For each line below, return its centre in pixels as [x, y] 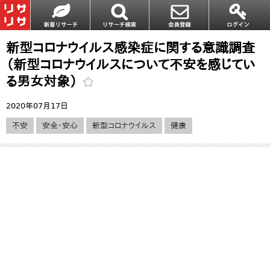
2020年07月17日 [37, 106]
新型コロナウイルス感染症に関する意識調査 [130, 48]
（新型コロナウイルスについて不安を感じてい [130, 64]
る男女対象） [44, 81]
